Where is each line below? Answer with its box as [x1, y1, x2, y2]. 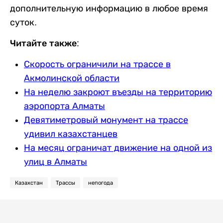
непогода [88, 179, 113, 186]
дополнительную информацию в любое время [10, 3, 208, 13]
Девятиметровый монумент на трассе [24, 114, 188, 125]
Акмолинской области [24, 73, 119, 83]
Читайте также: [10, 38, 79, 48]
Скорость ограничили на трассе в [24, 59, 171, 69]
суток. [10, 17, 37, 27]
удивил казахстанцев [24, 128, 117, 139]
